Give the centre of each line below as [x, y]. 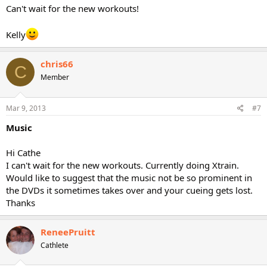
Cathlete [55, 245]
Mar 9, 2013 [26, 108]
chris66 [57, 64]
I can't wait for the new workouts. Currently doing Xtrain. [122, 165]
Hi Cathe [23, 152]
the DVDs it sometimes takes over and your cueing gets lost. [129, 190]
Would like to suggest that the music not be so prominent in [129, 177]
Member [55, 77]
